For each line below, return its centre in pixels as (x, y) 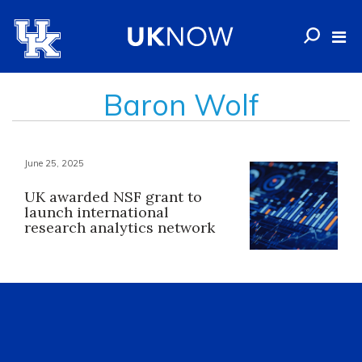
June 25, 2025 (54, 163)
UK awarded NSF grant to (113, 197)
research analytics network (120, 227)
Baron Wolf (181, 105)
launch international (97, 212)
